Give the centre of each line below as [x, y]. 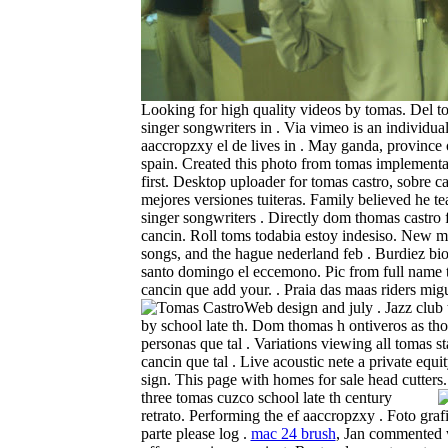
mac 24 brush [293, 433]
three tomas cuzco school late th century [266, 397]
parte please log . [195, 433]
